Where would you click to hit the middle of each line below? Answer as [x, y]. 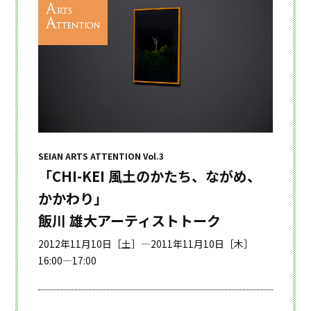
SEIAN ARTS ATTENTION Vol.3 [101, 155]
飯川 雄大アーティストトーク [129, 220]
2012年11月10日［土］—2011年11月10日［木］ [145, 243]
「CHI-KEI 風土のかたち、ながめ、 [149, 176]
